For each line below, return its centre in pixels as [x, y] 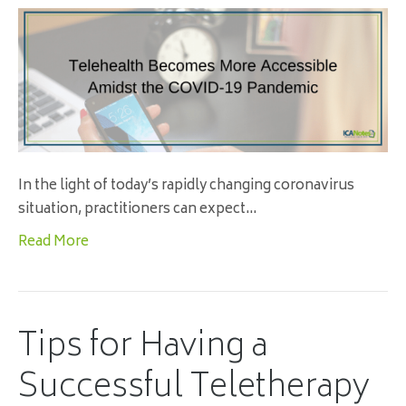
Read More [53, 242]
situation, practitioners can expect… [137, 209]
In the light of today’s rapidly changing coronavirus [186, 186]
